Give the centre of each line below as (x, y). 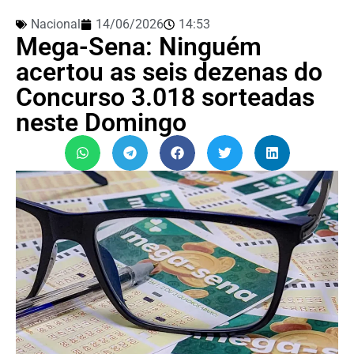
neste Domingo (101, 122)
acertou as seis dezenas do (169, 72)
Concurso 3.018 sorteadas (165, 97)
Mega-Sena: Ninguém (139, 46)
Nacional (56, 24)
